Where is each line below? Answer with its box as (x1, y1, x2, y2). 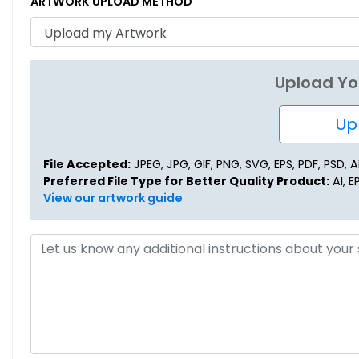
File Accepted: (42, 156, 131, 173)
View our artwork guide (42, 190, 183, 207)
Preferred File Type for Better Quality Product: (42, 173, 329, 190)
